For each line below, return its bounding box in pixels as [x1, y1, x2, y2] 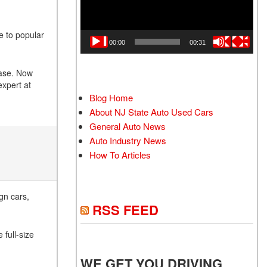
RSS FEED [92, 200, 159, 220]
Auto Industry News [89, 134, 166, 147]
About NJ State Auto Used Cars [89, 105, 213, 119]
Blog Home [89, 91, 133, 104]
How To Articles [89, 148, 151, 162]
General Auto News [89, 120, 166, 133]
